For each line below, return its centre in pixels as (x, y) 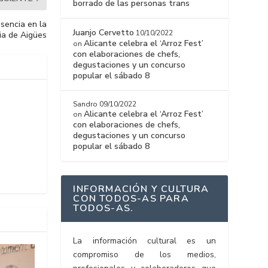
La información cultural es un (144, 241)
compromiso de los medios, (144, 255)
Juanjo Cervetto (104, 33)
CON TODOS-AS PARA (131, 199)
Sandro (86, 104)
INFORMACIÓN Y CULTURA (141, 189)
